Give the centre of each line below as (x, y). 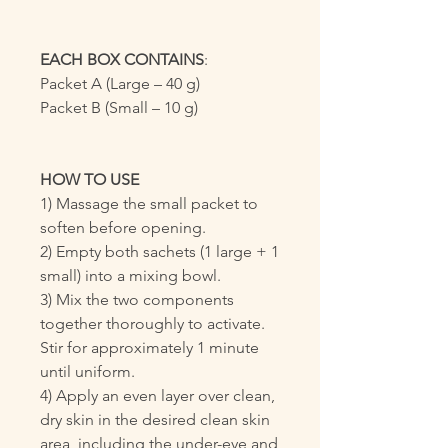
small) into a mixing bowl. (130, 275)
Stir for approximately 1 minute (149, 347)
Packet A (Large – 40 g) (120, 83)
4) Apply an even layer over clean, (157, 395)
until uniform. (87, 371)
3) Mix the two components (137, 299)
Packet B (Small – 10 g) (119, 107)
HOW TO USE (89, 179)
